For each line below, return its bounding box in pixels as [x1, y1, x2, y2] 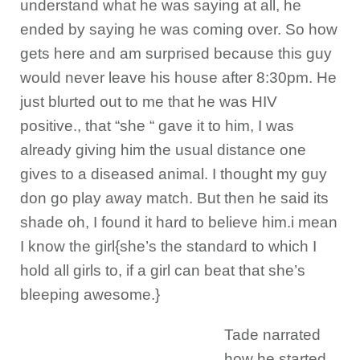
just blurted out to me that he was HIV [20, 93, 277, 110]
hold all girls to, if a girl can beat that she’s [20, 262, 305, 279]
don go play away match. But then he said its [20, 190, 329, 207]
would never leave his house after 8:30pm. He [20, 69, 337, 86]
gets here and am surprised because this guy [20, 45, 332, 62]
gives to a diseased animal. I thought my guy [20, 166, 327, 182]
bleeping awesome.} [20, 286, 160, 303]
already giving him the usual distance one [20, 141, 306, 158]
